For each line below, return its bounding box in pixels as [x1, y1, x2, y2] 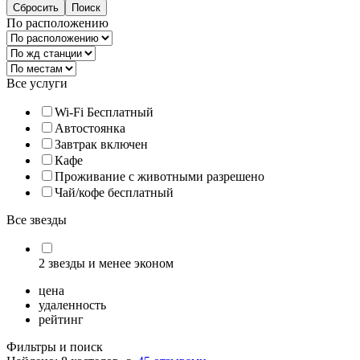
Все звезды [6, 212, 67, 227]
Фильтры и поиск [6, 339, 103, 354]
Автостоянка [55, 121, 125, 135]
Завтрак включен [55, 137, 148, 151]
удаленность [39, 297, 106, 312]
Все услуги [6, 76, 67, 90]
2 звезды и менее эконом [39, 256, 174, 270]
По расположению [6, 15, 108, 30]
